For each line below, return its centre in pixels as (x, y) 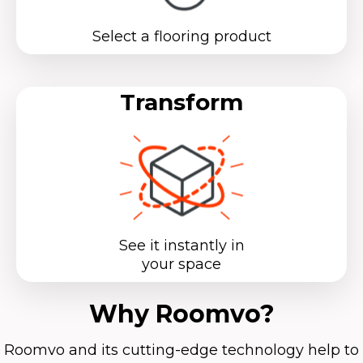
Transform (181, 102)
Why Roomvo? (181, 314)
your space (181, 264)
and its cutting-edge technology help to (212, 350)
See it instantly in (181, 245)
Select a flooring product (181, 36)
